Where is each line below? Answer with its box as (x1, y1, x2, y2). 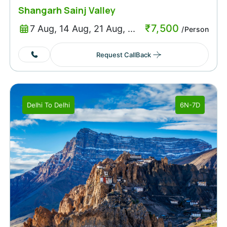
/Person (179, 24, 209, 33)
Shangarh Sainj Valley (18, 4, 116, 16)
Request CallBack (96, 50, 151, 59)
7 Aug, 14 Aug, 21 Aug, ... (29, 23, 135, 34)
